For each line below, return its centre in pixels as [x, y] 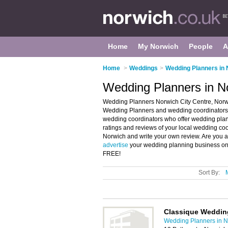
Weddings [144, 68]
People [201, 46]
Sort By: [209, 173]
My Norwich [158, 46]
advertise [116, 145]
